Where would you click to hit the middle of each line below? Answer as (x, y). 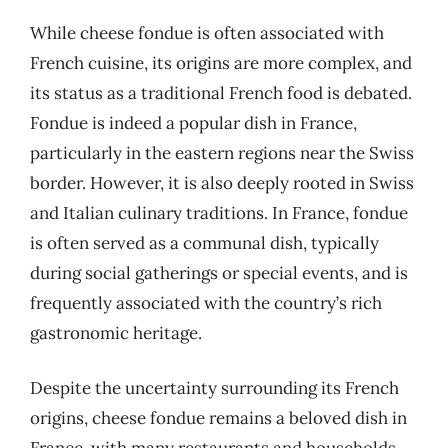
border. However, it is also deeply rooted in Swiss (222, 182)
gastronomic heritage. (116, 332)
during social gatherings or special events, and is (219, 272)
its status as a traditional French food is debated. (221, 92)
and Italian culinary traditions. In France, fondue (219, 212)
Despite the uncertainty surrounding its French (214, 388)
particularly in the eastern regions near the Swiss (222, 152)
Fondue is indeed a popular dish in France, (193, 122)
